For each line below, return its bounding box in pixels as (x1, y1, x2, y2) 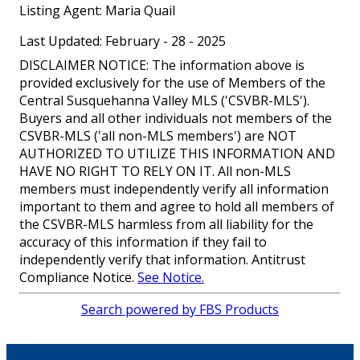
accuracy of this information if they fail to (19, 232, 267, 251)
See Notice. (137, 268, 204, 286)
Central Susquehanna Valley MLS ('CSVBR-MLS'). (19, 91, 309, 109)
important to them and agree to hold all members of (19, 197, 334, 215)
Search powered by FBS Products (81, 300, 279, 318)
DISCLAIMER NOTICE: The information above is (19, 55, 305, 74)
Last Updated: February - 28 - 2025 (19, 31, 226, 50)
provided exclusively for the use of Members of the (19, 73, 325, 92)
